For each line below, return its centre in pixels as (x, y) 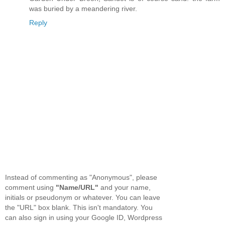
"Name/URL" (77, 187)
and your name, (125, 187)
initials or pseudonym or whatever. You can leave (83, 197)
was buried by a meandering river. (83, 9)
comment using (30, 187)
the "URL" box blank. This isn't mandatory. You (79, 207)
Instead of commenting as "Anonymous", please (81, 177)
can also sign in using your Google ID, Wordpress (84, 217)
